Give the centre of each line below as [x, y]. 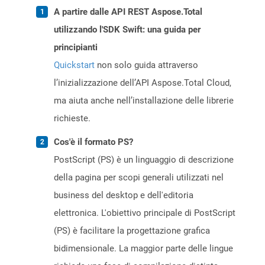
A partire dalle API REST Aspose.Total [128, 12]
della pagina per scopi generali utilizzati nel [139, 178]
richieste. [72, 119]
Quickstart [74, 65]
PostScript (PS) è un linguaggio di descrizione [144, 160]
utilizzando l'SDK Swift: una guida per [127, 30]
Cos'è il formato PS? [93, 142]
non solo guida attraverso [146, 65]
